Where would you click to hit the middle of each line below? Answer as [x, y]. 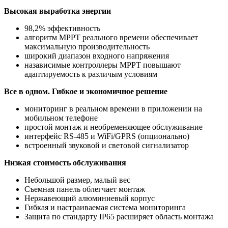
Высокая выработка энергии [58, 11]
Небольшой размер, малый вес [77, 180]
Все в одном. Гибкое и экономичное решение [86, 92]
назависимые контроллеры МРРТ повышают [103, 65]
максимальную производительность [87, 47]
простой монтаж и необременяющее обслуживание [113, 127]
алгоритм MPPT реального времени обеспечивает [111, 38]
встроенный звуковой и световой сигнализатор [107, 146]
